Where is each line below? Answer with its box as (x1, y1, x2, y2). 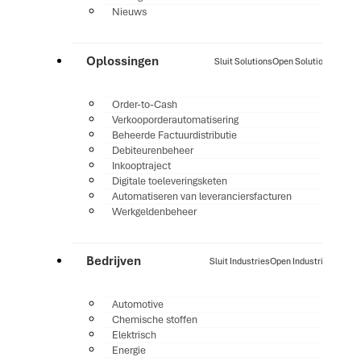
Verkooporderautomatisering (111, 112, 239, 127)
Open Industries (269, 255, 333, 268)
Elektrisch (111, 327, 156, 342)
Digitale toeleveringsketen (111, 173, 227, 188)
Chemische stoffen (111, 312, 197, 326)
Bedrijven (85, 253, 141, 270)
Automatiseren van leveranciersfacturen (111, 189, 292, 203)
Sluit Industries (209, 255, 270, 268)
